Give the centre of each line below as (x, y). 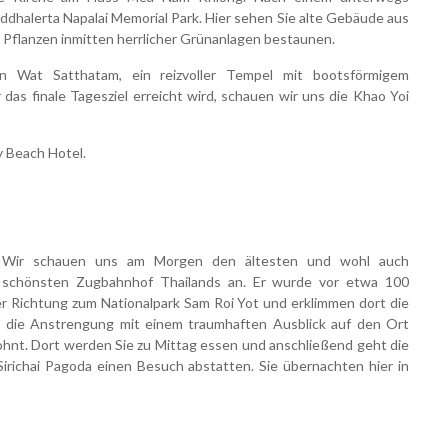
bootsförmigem (361, 74)
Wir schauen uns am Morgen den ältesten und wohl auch (205, 260)
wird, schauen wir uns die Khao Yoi (298, 95)
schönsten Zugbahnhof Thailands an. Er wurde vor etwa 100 (205, 281)
